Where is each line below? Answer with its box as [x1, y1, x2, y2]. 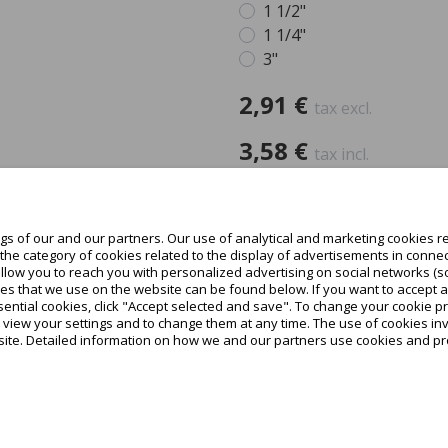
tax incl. [314, 142, 369, 165]
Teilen [239, 262, 286, 285]
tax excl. [314, 96, 372, 119]
